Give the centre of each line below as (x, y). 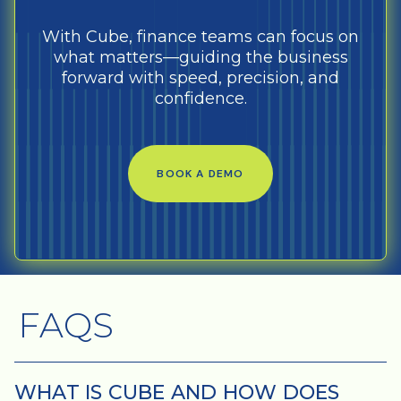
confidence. (200, 98)
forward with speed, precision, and (200, 77)
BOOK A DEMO (200, 173)
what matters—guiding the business (200, 57)
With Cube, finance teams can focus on (200, 36)
